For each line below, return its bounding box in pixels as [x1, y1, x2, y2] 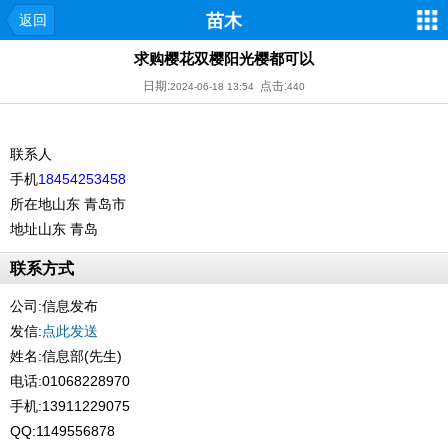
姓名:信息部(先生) [10, 348, 122, 364]
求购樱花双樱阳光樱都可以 [134, 50, 314, 67]
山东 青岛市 [52, 196, 126, 212]
